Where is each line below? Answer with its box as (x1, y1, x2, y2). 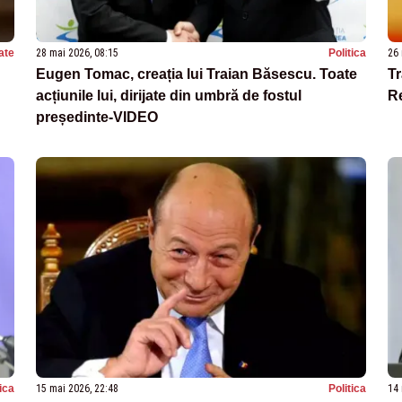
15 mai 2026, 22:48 (36, 381, 118, 395)
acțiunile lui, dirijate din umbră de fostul (36, 88, 301, 104)
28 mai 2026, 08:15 (36, 47, 118, 60)
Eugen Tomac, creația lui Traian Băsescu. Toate (36, 66, 357, 83)
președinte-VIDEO (36, 109, 158, 126)
